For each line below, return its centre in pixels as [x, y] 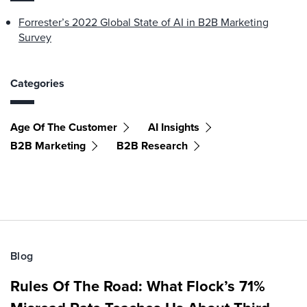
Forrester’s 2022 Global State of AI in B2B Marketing [144, 22]
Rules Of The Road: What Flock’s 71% [138, 286]
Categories [37, 83]
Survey [35, 37]
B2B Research [152, 146]
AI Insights [174, 127]
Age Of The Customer [64, 127]
